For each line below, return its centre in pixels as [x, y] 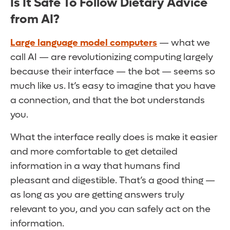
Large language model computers [84, 43]
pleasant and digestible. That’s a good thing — [113, 181]
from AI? [35, 20]
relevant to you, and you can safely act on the [110, 209]
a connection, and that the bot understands [108, 101]
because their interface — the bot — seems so [113, 72]
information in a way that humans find [95, 166]
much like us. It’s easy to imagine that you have [113, 86]
